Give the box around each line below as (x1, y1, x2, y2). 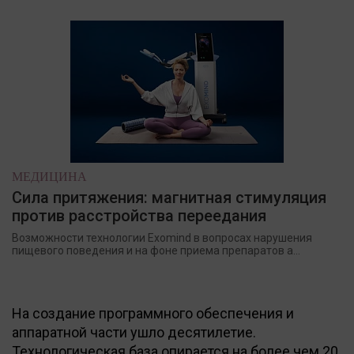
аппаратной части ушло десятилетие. (12, 323, 256, 341)
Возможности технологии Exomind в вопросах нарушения (12, 231, 312, 244)
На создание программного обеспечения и (12, 304, 294, 322)
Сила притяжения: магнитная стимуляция (12, 187, 326, 207)
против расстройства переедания (12, 205, 266, 225)
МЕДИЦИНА (12, 169, 87, 183)
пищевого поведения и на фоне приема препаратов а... (12, 243, 300, 257)
